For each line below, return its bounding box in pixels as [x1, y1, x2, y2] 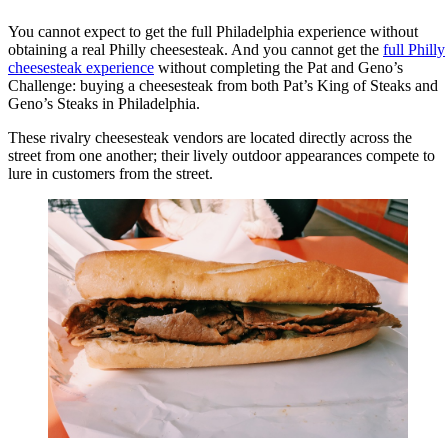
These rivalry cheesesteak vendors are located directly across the [8, 128, 412, 146]
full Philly [383, 40, 445, 58]
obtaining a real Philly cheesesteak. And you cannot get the [8, 40, 383, 58]
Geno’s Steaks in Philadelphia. [8, 94, 200, 112]
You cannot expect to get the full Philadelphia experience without [8, 22, 418, 40]
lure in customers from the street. [8, 164, 213, 182]
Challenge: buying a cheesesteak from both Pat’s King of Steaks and [8, 76, 438, 94]
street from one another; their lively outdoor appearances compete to [8, 146, 435, 164]
